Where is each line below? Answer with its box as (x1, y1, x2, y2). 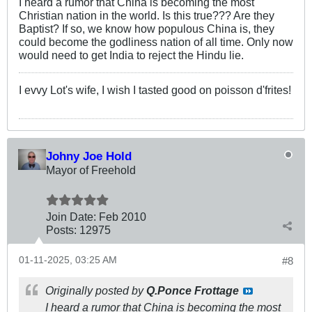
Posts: (46, 224, 77, 237)
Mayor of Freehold (46, 164, 136, 177)
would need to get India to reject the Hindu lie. (19, 49, 244, 62)
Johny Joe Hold (46, 149, 132, 164)
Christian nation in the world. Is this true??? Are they (19, 9, 274, 22)
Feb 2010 (99, 210, 146, 224)
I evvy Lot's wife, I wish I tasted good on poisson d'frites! (19, 84, 291, 97)
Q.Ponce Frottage (146, 284, 239, 297)
